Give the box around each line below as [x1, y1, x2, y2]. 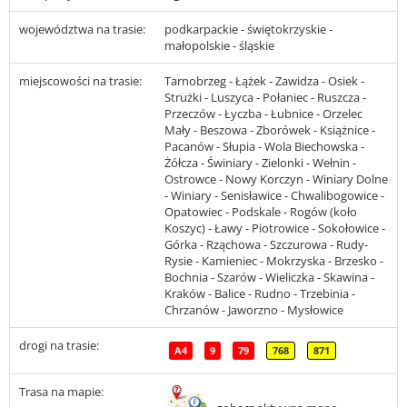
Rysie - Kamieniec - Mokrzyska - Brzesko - [164, 253, 383, 270]
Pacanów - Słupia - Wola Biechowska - [164, 138, 364, 155]
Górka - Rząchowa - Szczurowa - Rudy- [164, 236, 368, 253]
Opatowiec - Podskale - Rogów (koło [164, 203, 357, 221]
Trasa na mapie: [19, 383, 104, 401]
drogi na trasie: [19, 337, 99, 354]
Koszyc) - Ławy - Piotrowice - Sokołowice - [164, 220, 385, 237]
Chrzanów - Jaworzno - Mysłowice [164, 302, 343, 319]
